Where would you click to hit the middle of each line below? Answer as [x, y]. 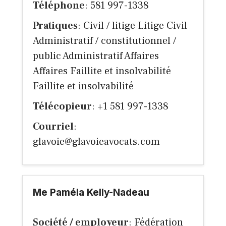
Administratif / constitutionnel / [104, 41]
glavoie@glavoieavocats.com [96, 142]
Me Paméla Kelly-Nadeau [91, 193]
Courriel [53, 127]
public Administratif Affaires [96, 56]
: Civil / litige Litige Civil [132, 26]
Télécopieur [62, 107]
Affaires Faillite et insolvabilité [102, 71]
